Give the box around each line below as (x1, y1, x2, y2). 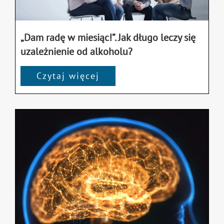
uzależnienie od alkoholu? (20, 44, 132, 58)
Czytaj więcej (36, 69, 99, 81)
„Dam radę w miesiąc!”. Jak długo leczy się (20, 30, 195, 44)
